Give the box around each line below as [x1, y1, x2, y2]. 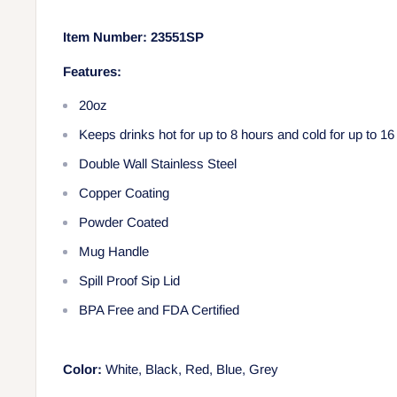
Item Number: [63, 29, 151, 45]
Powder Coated [79, 214, 168, 230]
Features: [63, 63, 121, 79]
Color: [63, 361, 102, 377]
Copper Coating [79, 185, 169, 201]
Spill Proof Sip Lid [79, 273, 180, 289]
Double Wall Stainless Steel [79, 156, 237, 172]
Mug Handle [79, 244, 149, 260]
